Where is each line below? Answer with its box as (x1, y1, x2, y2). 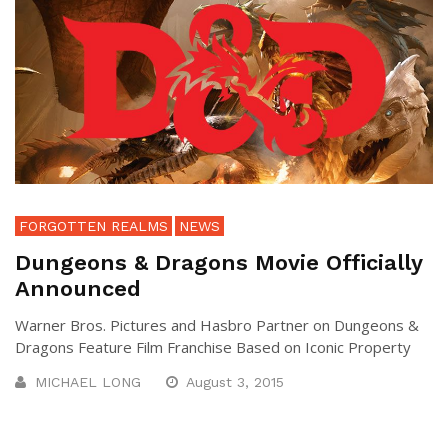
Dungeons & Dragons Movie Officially (15, 250, 422, 276)
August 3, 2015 (186, 374, 289, 391)
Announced (15, 276, 141, 302)
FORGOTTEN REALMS (19, 218, 168, 235)
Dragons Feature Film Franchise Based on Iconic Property (15, 337, 411, 358)
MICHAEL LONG (35, 374, 141, 391)
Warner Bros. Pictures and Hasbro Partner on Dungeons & (15, 315, 419, 336)
